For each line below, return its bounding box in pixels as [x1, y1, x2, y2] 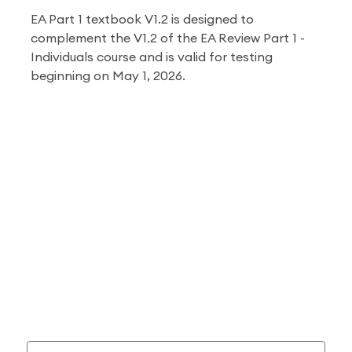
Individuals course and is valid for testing [31, 51, 273, 64]
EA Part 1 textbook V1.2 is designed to [31, 13, 254, 26]
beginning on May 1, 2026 [31, 70, 182, 82]
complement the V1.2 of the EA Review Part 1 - [31, 32, 305, 45]
